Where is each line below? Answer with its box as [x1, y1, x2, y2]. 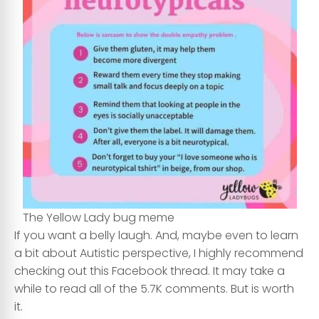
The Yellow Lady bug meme [22, 209, 174, 226]
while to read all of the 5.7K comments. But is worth [14, 281, 294, 298]
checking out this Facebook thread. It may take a [14, 263, 285, 280]
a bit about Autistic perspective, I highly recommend [14, 245, 303, 262]
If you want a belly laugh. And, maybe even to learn [14, 227, 298, 244]
